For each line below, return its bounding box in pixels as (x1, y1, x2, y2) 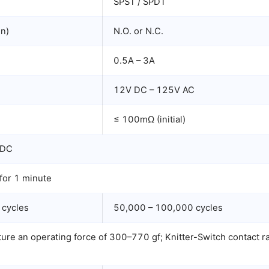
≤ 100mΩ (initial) (113, 114, 186, 125)
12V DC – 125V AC (113, 85, 195, 95)
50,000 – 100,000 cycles (113, 202, 223, 213)
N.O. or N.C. (113, 26, 163, 37)
